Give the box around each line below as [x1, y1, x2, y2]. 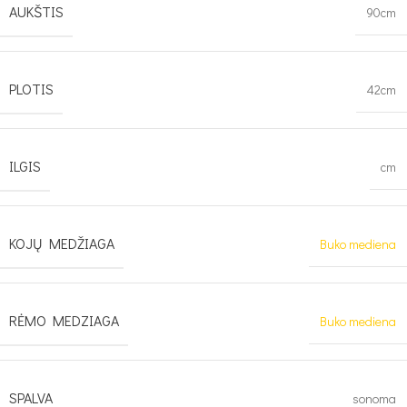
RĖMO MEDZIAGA [9, 311, 119, 330]
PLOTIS [9, 79, 54, 98]
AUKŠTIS [9, 2, 64, 21]
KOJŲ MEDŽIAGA [9, 233, 114, 253]
